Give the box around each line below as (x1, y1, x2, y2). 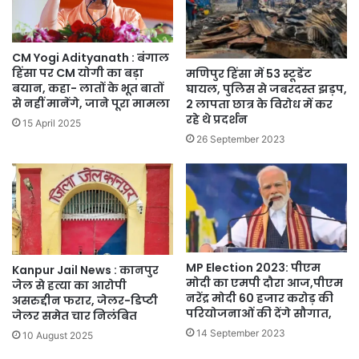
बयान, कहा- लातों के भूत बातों (12, 79, 163, 96)
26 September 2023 (196, 133, 285, 146)
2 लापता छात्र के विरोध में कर (186, 96, 333, 113)
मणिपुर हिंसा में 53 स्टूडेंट (186, 66, 312, 83)
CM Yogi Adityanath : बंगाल (12, 49, 169, 66)
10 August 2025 (22, 329, 93, 341)
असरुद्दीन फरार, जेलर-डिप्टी (12, 292, 158, 309)
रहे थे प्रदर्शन (186, 111, 248, 128)
